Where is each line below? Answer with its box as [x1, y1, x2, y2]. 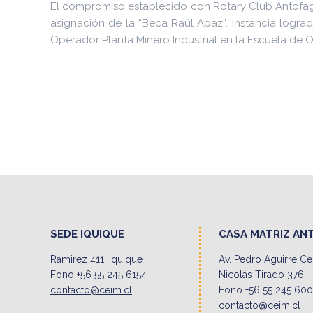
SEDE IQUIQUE [50, 228, 124, 240]
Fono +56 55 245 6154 [50, 269, 147, 280]
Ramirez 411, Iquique [50, 254, 143, 265]
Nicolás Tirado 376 [218, 269, 304, 280]
